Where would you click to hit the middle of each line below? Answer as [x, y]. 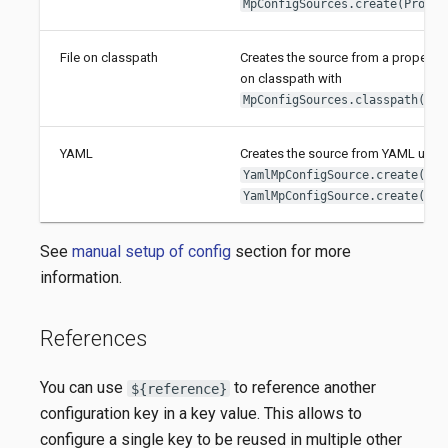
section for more [291, 252]
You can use [83, 388]
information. [81, 278]
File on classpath [108, 57]
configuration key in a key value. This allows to [201, 414]
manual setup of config [151, 252]
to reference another [303, 388]
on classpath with [290, 78]
